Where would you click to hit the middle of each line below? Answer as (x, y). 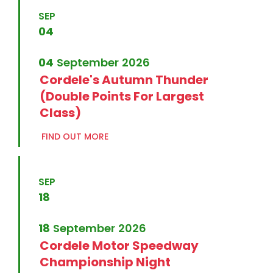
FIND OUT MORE (75, 137)
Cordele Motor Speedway (119, 246)
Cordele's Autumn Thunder (124, 80)
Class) (60, 113)
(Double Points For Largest (122, 97)
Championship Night (105, 262)
